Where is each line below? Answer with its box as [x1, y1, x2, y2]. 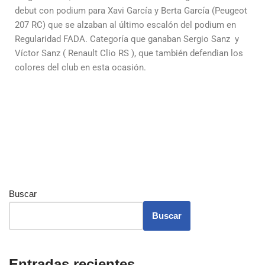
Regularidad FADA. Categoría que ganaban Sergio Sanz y [15, 33, 239, 44]
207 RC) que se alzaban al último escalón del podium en [15, 19, 236, 30]
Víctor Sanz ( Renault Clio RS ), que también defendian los [15, 47, 243, 59]
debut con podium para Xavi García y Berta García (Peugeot [15, 5, 247, 16]
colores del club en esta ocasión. [15, 62, 148, 73]
